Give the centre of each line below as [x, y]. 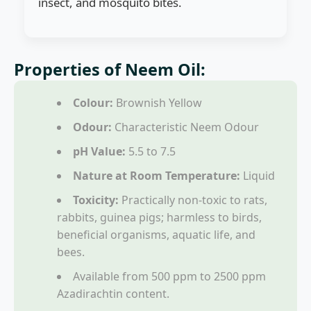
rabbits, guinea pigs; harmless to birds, [159, 217]
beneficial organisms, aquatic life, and [156, 234]
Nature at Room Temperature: [157, 175]
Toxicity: [96, 200]
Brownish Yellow [158, 102]
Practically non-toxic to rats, [193, 200]
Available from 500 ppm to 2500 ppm [169, 276]
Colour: [93, 102]
